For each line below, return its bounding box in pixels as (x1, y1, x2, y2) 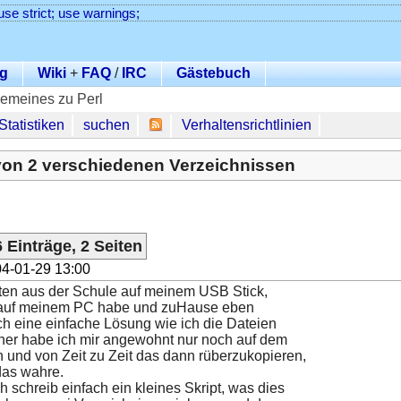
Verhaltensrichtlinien (182, 116, 312, 132)
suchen (82, 116, 130, 132)
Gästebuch (176, 64, 251, 81)
